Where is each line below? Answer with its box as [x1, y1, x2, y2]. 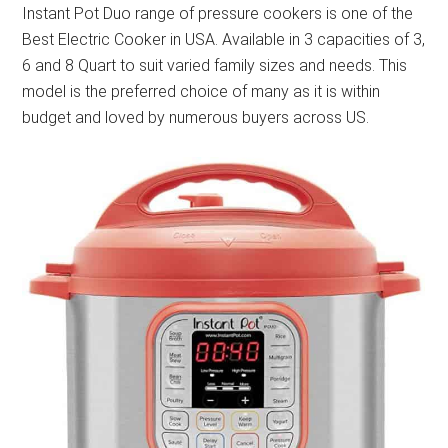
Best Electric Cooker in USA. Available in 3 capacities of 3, [22, 30, 426, 49]
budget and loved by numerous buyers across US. [22, 108, 370, 127]
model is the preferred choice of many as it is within [22, 82, 381, 101]
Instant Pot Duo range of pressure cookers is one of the [22, 4, 414, 23]
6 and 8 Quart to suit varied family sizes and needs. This [22, 56, 408, 75]
